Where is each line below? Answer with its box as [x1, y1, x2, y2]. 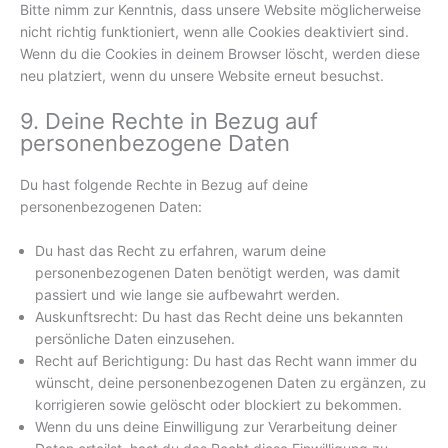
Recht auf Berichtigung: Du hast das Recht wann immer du [35, 351, 417, 369]
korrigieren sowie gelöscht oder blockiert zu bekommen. [35, 395, 402, 413]
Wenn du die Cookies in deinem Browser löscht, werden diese [20, 45, 420, 63]
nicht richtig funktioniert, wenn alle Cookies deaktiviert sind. [20, 23, 409, 41]
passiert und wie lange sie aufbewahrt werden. [35, 285, 340, 303]
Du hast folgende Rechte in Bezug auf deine [20, 175, 308, 193]
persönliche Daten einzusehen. [35, 329, 235, 347]
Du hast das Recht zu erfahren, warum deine [35, 241, 326, 259]
